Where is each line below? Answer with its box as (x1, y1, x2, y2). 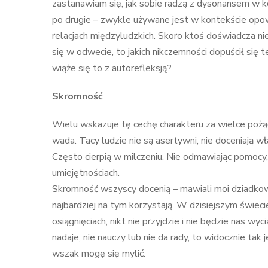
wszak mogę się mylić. (52, 247, 145, 260)
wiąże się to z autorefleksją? (52, 62, 172, 75)
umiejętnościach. (52, 166, 120, 179)
